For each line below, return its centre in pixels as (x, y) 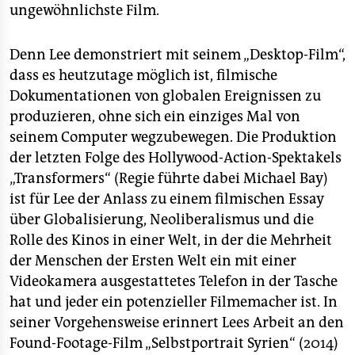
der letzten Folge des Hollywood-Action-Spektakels (176, 158)
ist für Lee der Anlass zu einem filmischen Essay (167, 199)
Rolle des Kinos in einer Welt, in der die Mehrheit (171, 240)
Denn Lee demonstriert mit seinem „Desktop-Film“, (177, 55)
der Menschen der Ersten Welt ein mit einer (153, 261)
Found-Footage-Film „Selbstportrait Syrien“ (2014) (174, 343)
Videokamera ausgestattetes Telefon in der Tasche (174, 281)
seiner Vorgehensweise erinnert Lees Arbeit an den (177, 323)
